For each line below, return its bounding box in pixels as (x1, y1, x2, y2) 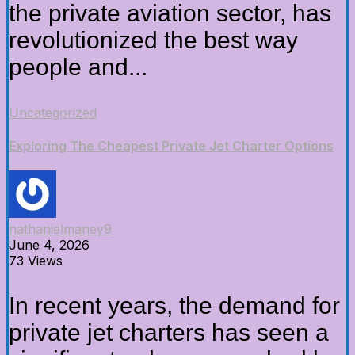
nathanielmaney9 (9, 220, 112, 237)
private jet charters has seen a (9, 319, 329, 345)
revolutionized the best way (9, 27, 298, 54)
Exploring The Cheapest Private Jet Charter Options (9, 137, 334, 154)
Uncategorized (9, 105, 97, 121)
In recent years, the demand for (9, 292, 340, 319)
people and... (9, 54, 147, 81)
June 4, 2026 (9, 236, 90, 253)
